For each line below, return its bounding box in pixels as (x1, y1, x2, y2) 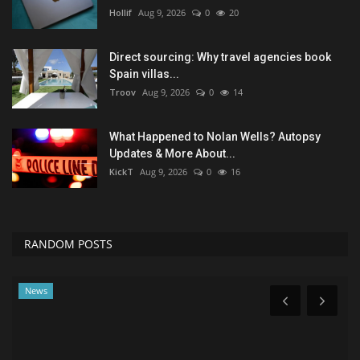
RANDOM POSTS (24, 236, 112, 252)
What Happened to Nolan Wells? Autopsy (109, 130, 321, 144)
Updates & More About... (109, 147, 235, 161)
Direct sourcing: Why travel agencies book (109, 51, 331, 64)
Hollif (109, 6, 132, 19)
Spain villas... (109, 67, 179, 81)
